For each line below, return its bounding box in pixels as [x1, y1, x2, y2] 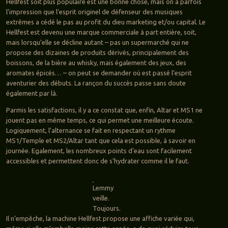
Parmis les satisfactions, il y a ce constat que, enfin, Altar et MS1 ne [6, 106, 203, 114]
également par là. [6, 90, 58, 97]
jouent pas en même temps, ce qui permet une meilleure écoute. [6, 117, 194, 124]
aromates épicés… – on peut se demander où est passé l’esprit [6, 69, 192, 77]
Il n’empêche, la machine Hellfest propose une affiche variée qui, [6, 215, 194, 222]
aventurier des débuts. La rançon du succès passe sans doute [6, 79, 186, 87]
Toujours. [93, 205, 121, 212]
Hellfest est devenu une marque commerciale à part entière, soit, [6, 28, 196, 36]
